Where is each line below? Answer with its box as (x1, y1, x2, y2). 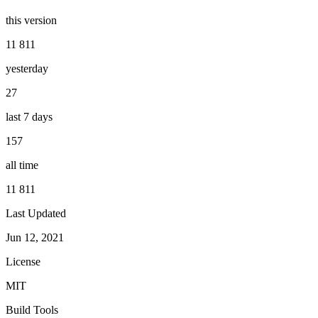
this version (6, 13, 57, 26)
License (6, 255, 40, 268)
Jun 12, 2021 (6, 231, 64, 243)
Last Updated (6, 207, 66, 219)
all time (6, 158, 38, 171)
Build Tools (6, 303, 58, 316)
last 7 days (6, 110, 53, 123)
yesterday (6, 62, 48, 75)
